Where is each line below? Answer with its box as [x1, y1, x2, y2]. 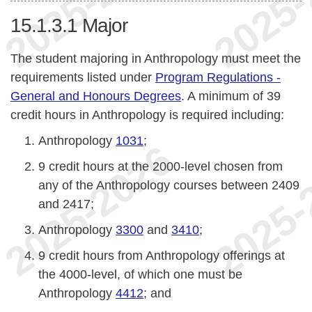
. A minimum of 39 [181, 89, 281, 104]
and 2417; [38, 197, 94, 212]
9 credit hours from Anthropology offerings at [38, 249, 285, 263]
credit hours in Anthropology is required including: [10, 108, 284, 123]
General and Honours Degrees [10, 89, 181, 104]
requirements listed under [10, 70, 155, 85]
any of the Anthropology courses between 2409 [38, 178, 299, 193]
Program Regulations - [155, 70, 281, 85]
